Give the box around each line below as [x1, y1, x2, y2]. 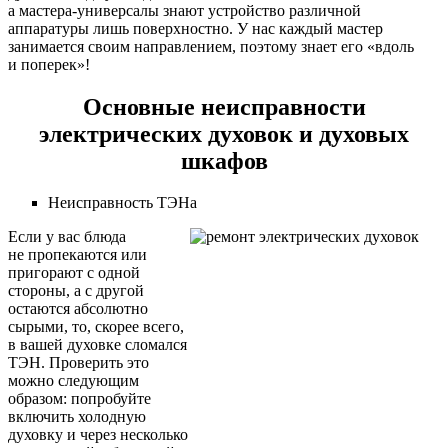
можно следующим [8, 372, 139, 390]
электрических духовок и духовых [39, 120, 409, 147]
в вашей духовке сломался [8, 336, 187, 354]
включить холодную [8, 408, 146, 426]
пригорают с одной [8, 264, 140, 282]
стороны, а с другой [8, 282, 144, 300]
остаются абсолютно [8, 300, 148, 318]
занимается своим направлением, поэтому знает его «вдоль [8, 37, 414, 55]
